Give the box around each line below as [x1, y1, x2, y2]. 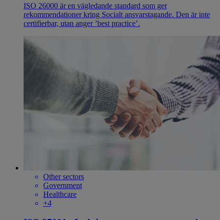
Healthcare [43, 190, 77, 199]
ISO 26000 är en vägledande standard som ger [24, 1, 167, 10]
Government [43, 181, 82, 190]
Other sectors [43, 172, 84, 181]
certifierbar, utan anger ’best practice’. [24, 19, 140, 28]
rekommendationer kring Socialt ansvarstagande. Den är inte [24, 10, 210, 19]
